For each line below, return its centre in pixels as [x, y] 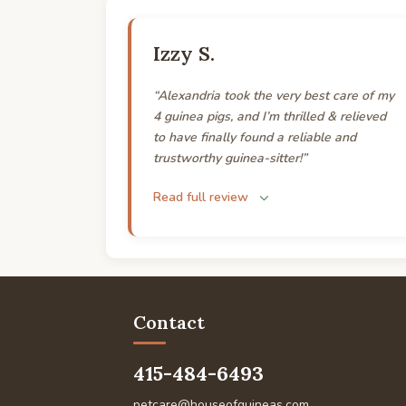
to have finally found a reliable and [255, 137]
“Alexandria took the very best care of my [274, 96]
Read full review [201, 197]
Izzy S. [184, 53]
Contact [169, 322]
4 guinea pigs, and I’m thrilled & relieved [270, 116]
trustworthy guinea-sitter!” [230, 158]
